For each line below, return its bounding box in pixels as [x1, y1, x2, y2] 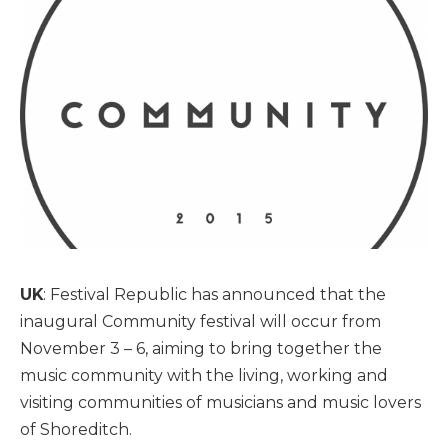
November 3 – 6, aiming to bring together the [20, 338, 382, 358]
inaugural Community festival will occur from [20, 311, 381, 331]
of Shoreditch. [20, 419, 132, 439]
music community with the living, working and [20, 365, 388, 385]
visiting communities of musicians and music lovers [20, 392, 421, 412]
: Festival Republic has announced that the [43, 284, 386, 304]
